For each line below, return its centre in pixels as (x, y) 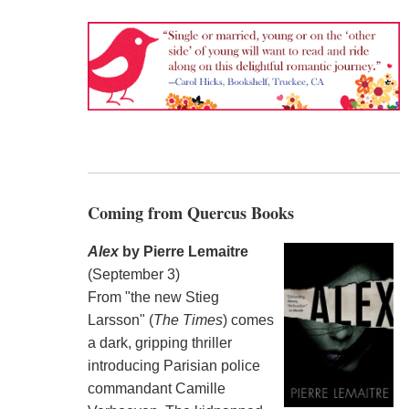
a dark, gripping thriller (159, 342)
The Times (188, 320)
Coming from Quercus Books (190, 213)
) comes (248, 320)
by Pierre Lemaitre (183, 251)
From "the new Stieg (153, 297)
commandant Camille (156, 388)
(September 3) (133, 274)
